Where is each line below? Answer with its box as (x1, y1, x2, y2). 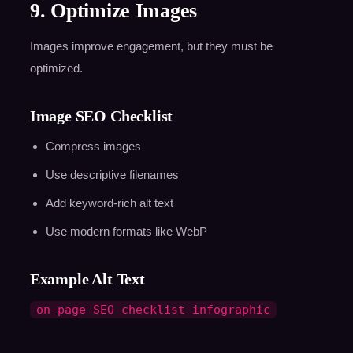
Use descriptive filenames (45, 168, 179, 182)
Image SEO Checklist (29, 107, 173, 125)
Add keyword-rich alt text (45, 196, 173, 210)
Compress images (45, 139, 141, 154)
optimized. (29, 61, 83, 76)
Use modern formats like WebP (45, 225, 207, 239)
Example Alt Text (29, 270, 145, 288)
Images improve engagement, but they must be (29, 39, 273, 54)
